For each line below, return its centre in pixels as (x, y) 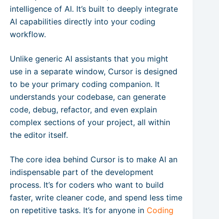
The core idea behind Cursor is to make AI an (94, 159)
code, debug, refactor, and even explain (83, 109)
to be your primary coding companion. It (85, 84)
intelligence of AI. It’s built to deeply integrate (94, 9)
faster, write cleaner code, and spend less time (96, 197)
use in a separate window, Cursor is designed (94, 71)
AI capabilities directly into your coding (83, 21)
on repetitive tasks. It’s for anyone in (78, 210)
